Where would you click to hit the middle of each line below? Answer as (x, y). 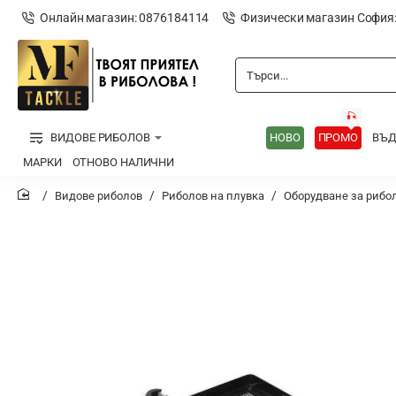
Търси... (256, 80)
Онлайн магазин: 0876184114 (125, 17)
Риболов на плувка (213, 196)
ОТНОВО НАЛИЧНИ (123, 163)
